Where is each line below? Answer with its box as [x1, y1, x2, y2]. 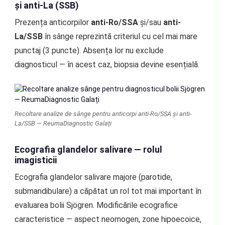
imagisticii [14, 154, 57, 165]
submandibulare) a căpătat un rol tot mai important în [14, 186, 201, 196]
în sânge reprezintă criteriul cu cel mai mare [42, 31, 197, 41]
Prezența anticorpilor [14, 17, 91, 27]
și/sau [138, 17, 163, 27]
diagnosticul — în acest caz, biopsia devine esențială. [14, 59, 199, 69]
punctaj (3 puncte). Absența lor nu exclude [14, 45, 164, 55]
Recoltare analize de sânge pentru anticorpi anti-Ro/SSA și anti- [14, 109, 191, 118]
